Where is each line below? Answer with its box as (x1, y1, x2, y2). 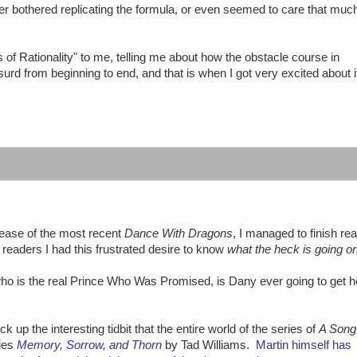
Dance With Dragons (124, 227, 233, 241)
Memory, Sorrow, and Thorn (17, 339, 162, 352)
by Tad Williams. (162, 339, 256, 352)
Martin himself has (256, 339, 351, 352)
